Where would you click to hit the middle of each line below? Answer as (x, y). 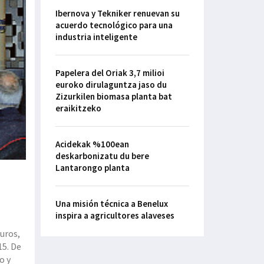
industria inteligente (96, 37)
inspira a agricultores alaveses (115, 216)
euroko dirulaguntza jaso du (111, 85)
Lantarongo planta (92, 168)
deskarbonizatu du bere (102, 156)
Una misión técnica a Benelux (111, 204)
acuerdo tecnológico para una (114, 25)
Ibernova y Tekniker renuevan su (117, 14)
